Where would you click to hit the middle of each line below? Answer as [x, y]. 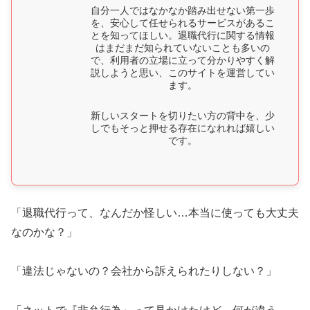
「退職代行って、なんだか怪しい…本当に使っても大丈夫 [155, 212]
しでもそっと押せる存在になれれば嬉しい [183, 127]
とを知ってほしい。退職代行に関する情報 [183, 34]
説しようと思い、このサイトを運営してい [183, 71]
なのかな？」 [44, 232]
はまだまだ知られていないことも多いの [183, 46]
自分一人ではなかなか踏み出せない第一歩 [183, 9]
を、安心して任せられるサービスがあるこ [183, 21]
